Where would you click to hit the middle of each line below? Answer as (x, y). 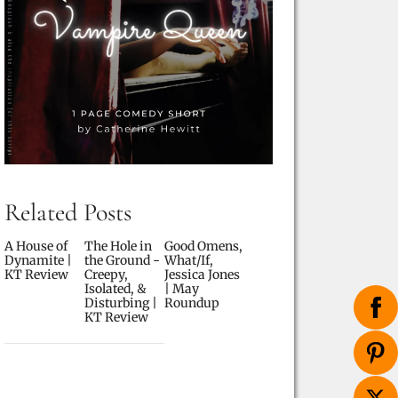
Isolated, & (115, 289)
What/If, (189, 260)
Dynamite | (38, 260)
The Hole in (118, 246)
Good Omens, (203, 246)
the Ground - (122, 260)
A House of (36, 246)
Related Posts (68, 212)
